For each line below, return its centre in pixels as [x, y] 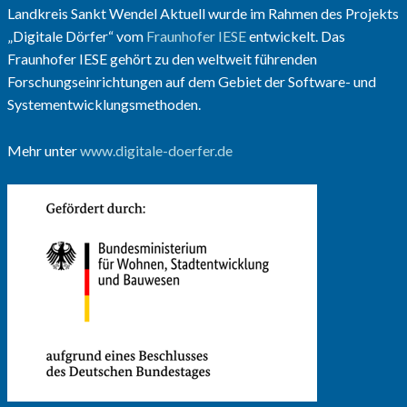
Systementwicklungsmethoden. [104, 104]
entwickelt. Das [295, 36]
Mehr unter [43, 151]
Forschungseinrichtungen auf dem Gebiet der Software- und [191, 82]
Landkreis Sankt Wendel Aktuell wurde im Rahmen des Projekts [203, 14]
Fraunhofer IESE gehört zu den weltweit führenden [162, 59]
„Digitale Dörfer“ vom [76, 36]
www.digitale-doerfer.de [156, 151]
